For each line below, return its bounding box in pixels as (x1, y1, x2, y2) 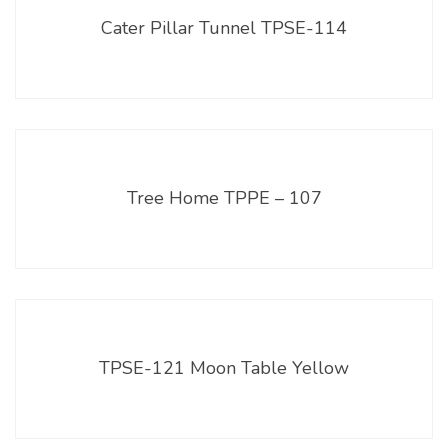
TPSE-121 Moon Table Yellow (99, 355, 349, 380)
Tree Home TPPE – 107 (126, 185, 322, 210)
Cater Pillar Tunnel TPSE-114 (101, 15, 347, 40)
